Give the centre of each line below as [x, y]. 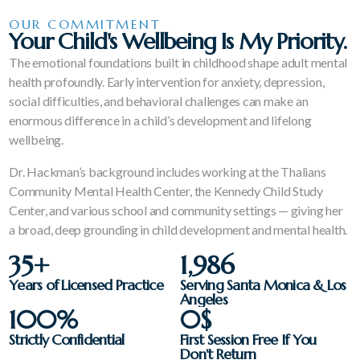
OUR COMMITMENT [85, 25]
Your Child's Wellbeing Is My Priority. [178, 42]
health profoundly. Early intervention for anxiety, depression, [167, 82]
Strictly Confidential [67, 340]
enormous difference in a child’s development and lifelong [160, 121]
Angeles [204, 300]
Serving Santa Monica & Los [263, 285]
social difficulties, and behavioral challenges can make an [159, 101]
